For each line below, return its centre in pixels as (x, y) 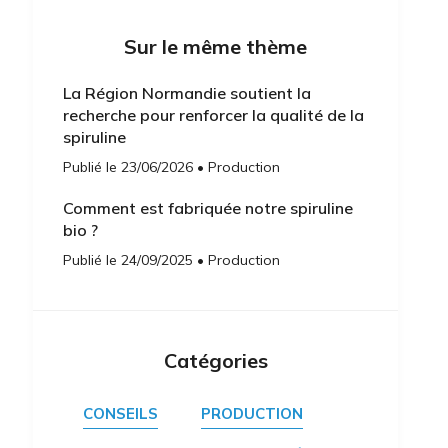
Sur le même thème (216, 46)
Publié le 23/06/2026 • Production (172, 167)
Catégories (215, 360)
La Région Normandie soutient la (187, 93)
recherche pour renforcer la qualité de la (214, 115)
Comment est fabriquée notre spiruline (208, 208)
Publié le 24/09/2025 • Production (172, 260)
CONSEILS (121, 413)
